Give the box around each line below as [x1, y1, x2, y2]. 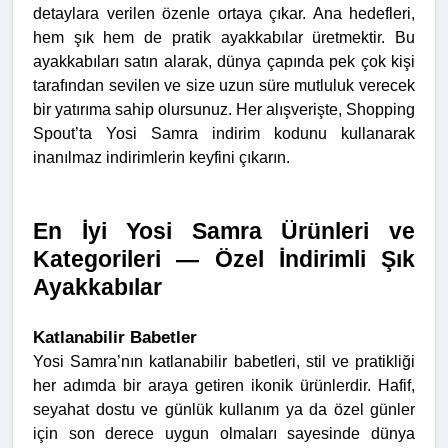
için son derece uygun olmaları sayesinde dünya [33, 425, 415, 443]
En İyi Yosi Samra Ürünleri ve [33, 218, 415, 245]
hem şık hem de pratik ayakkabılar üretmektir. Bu [33, 29, 415, 47]
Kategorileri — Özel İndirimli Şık [33, 246, 415, 273]
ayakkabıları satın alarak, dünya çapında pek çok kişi [33, 53, 415, 71]
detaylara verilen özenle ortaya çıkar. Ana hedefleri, [33, 5, 415, 23]
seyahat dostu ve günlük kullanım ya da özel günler [33, 401, 415, 419]
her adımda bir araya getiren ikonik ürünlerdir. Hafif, [33, 377, 415, 395]
